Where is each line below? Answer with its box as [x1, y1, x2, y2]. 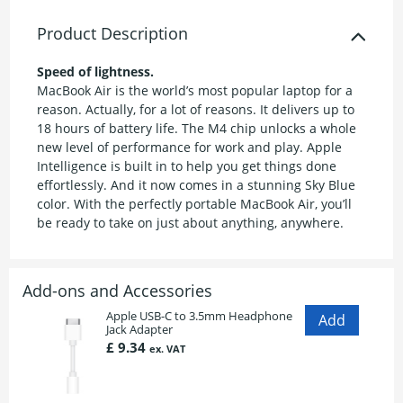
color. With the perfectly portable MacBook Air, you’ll [37, 195, 353, 213]
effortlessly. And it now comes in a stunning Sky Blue [37, 176, 356, 194]
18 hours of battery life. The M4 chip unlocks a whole [37, 120, 357, 138]
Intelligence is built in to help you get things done [37, 157, 337, 175]
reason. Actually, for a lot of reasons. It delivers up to [37, 101, 355, 119]
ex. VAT [149, 343, 185, 356]
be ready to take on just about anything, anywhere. [37, 214, 345, 232]
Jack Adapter [106, 321, 173, 338]
